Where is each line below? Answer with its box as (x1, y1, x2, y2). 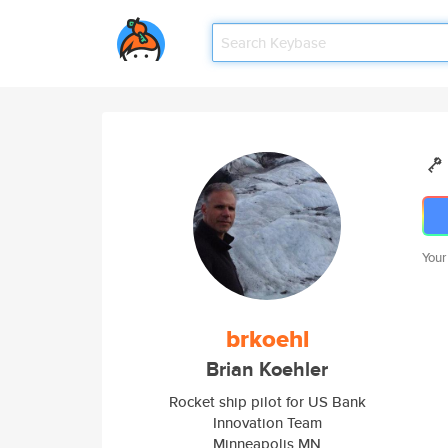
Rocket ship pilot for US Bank (168, 391, 366, 412)
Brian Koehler (206, 355, 328, 384)
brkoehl (225, 321, 309, 357)
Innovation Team (212, 412, 322, 433)
